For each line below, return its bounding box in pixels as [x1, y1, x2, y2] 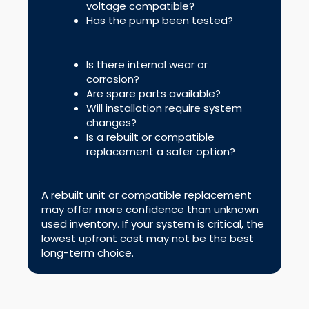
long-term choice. [41, 246, 134, 261]
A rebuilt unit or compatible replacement [41, 188, 252, 203]
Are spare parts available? [86, 86, 221, 101]
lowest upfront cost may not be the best [41, 231, 254, 246]
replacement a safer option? [86, 143, 235, 159]
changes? [86, 114, 137, 130]
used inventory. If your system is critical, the [41, 217, 264, 232]
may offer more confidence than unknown [41, 202, 259, 217]
